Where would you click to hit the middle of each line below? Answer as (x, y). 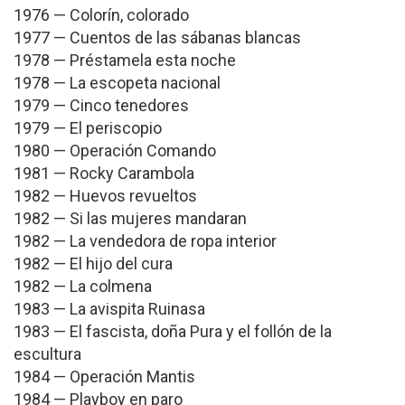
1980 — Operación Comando (115, 151)
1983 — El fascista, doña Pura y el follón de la (173, 331)
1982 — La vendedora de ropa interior (145, 241)
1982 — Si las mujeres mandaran (130, 218)
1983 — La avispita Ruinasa (109, 309)
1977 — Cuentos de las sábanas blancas (157, 38)
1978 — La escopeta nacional (117, 83)
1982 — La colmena (83, 286)
